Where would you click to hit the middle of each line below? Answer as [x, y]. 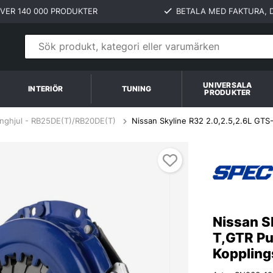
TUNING [136, 88]
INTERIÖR [46, 88]
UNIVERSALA [228, 85]
